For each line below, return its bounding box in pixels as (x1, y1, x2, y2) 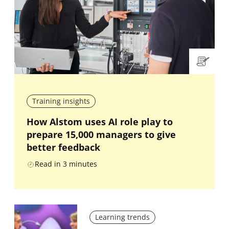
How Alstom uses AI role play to (27, 116, 173, 128)
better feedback (27, 141, 100, 154)
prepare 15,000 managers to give (27, 128, 176, 141)
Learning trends (95, 212, 150, 222)
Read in (35, 159, 61, 169)
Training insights (32, 96, 90, 106)
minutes (69, 159, 97, 169)
